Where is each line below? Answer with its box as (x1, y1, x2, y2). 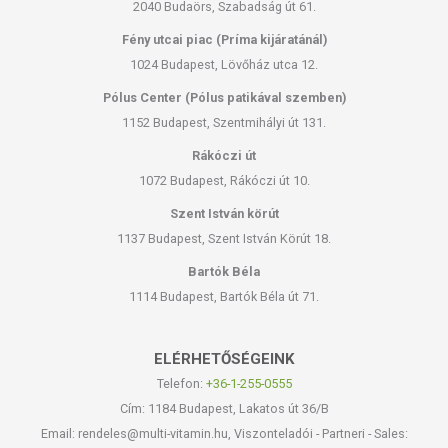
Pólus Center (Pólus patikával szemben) (102, 89, 346, 105)
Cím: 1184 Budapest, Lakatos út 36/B (119, 400, 329, 416)
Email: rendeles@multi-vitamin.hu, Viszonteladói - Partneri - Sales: (40, 425, 408, 441)
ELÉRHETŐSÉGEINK (153, 349, 295, 368)
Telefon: (156, 375, 206, 391)
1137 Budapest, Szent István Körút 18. (117, 230, 331, 246)
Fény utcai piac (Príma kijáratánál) (121, 31, 327, 47)
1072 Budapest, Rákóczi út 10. (138, 172, 310, 188)
